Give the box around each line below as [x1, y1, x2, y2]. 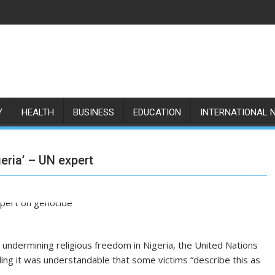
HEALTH [21, 107, 54, 118]
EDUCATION [133, 107, 181, 118]
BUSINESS [73, 107, 114, 118]
